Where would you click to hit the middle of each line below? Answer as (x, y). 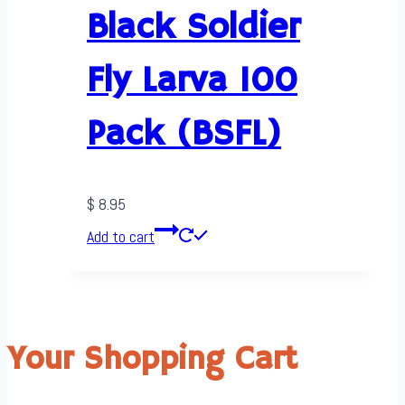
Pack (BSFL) (184, 135)
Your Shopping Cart (152, 361)
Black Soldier (193, 28)
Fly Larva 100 (192, 82)
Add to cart (121, 237)
